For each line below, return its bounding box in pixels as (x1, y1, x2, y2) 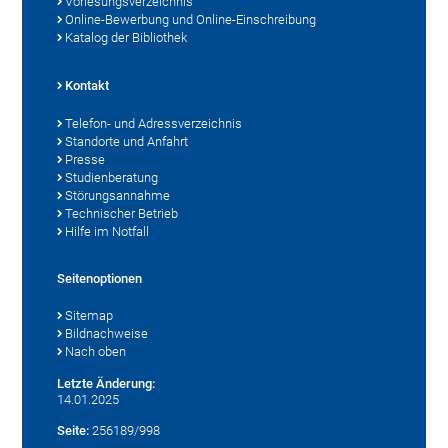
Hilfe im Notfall (65, 224, 150, 240)
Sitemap (65, 308, 114, 324)
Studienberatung (65, 170, 159, 186)
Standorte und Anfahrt (65, 134, 189, 150)
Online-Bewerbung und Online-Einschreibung (65, 12, 317, 28)
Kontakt (65, 78, 110, 94)
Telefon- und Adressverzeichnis (65, 116, 243, 132)
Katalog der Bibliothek (65, 30, 188, 46)
